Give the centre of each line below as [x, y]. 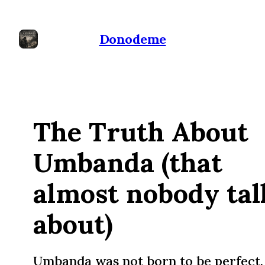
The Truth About [141, 132]
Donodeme [132, 39]
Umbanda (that [128, 163]
